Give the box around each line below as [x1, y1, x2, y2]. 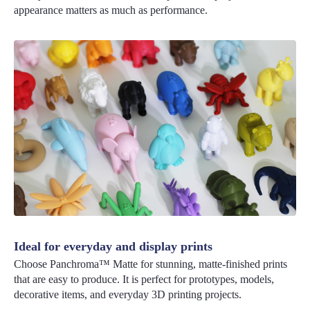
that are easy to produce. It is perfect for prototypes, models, [14, 273, 275, 286]
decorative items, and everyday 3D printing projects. [14, 289, 242, 301]
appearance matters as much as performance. [14, 3, 208, 16]
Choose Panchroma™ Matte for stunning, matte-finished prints [14, 258, 288, 271]
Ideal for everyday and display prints [14, 239, 213, 253]
